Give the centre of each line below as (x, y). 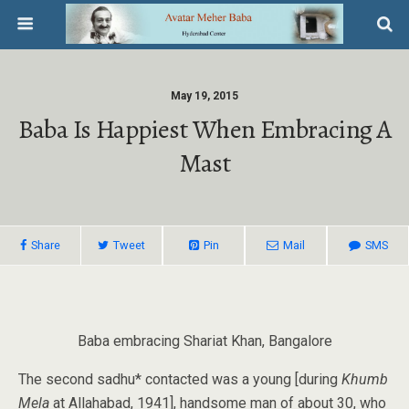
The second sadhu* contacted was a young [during (180, 379)
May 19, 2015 (204, 96)
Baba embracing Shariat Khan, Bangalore (204, 341)
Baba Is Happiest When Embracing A (204, 129)
